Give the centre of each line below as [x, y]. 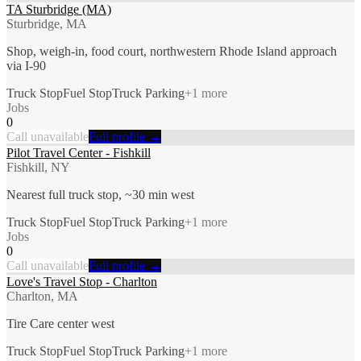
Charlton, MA [42, 296]
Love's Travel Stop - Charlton [82, 281]
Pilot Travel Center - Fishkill [79, 152]
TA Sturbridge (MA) [59, 9]
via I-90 [26, 65]
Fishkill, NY [38, 167]
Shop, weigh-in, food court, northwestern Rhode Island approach [172, 51]
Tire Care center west [60, 323]
